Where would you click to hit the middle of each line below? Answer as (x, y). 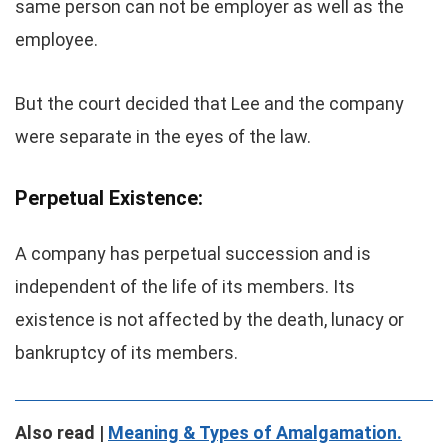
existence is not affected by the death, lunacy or (209, 319)
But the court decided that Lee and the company (209, 103)
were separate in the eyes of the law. (163, 136)
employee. (56, 39)
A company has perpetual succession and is (193, 253)
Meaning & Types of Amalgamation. (255, 432)
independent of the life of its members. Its (185, 286)
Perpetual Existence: (109, 198)
